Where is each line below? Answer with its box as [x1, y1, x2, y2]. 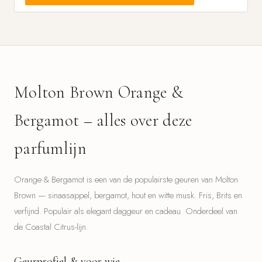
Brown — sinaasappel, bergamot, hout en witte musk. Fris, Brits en [14, 189, 242, 202]
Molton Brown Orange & [14, 82, 184, 102]
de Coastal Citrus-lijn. [14, 220, 88, 233]
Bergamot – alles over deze [14, 110, 192, 130]
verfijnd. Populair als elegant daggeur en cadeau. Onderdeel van [14, 205, 237, 218]
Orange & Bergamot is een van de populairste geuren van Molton [14, 173, 238, 186]
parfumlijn [14, 138, 87, 158]
